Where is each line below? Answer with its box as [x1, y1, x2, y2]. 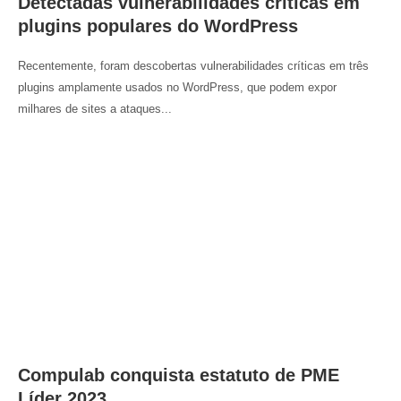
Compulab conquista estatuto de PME [18, 364, 339, 385]
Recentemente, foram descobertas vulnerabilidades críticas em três [18, 58, 369, 73]
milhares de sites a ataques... [18, 101, 172, 115]
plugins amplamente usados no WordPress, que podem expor [18, 80, 337, 94]
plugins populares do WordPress [18, 15, 298, 36]
